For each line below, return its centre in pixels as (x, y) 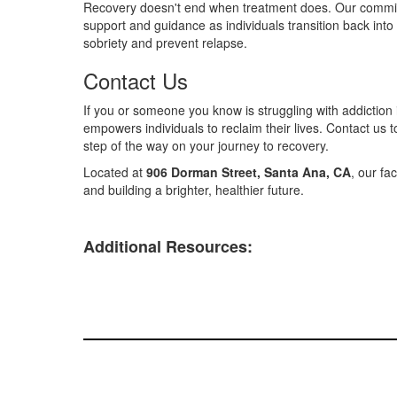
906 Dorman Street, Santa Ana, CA (249, 172)
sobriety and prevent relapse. (166, 43)
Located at (115, 172)
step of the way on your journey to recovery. (206, 145)
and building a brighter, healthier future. (194, 190)
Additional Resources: (168, 246)
